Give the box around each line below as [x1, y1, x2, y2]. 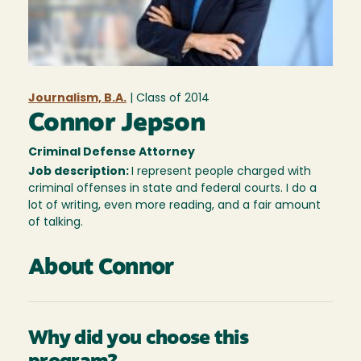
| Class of [127, 93, 185, 106]
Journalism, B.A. [28, 93, 127, 106]
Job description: [28, 166, 131, 179]
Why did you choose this [28, 330, 248, 350]
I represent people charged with [131, 166, 311, 179]
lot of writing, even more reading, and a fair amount [28, 200, 321, 213]
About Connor [28, 256, 174, 280]
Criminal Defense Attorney [28, 146, 195, 159]
